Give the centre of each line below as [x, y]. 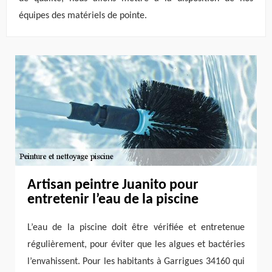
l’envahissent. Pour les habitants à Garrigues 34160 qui [136, 262]
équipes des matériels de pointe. [83, 15]
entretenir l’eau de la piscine [113, 200]
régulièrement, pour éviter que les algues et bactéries [136, 245]
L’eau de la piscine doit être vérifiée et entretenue [136, 228]
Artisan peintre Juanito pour [113, 185]
